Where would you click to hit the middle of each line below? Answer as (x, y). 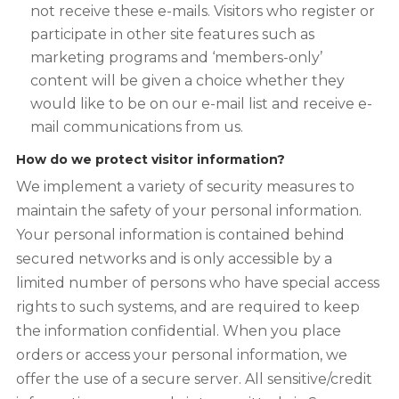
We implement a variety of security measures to (185, 187)
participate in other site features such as (172, 34)
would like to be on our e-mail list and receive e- (201, 104)
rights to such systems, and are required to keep (187, 307)
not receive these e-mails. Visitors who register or (202, 11)
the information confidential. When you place (178, 331)
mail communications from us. (136, 127)
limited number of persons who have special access (197, 283)
